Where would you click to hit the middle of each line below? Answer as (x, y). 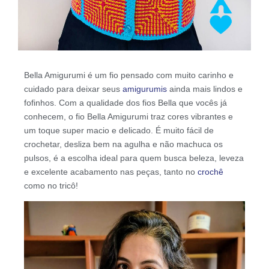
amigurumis (145, 89)
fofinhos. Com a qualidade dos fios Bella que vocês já (125, 102)
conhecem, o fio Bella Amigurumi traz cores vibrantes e (128, 116)
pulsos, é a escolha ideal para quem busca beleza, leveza (134, 158)
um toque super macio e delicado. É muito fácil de (119, 130)
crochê (210, 171)
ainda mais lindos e (205, 89)
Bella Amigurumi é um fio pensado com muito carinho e (129, 75)
